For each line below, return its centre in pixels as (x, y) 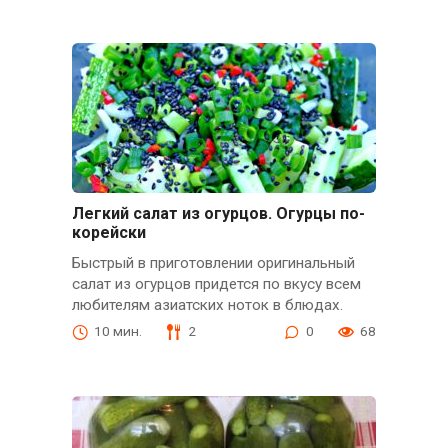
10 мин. (117, 331)
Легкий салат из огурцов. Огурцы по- (218, 214)
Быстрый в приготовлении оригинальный (213, 263)
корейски (108, 233)
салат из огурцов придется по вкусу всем (216, 284)
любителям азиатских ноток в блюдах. (207, 305)
